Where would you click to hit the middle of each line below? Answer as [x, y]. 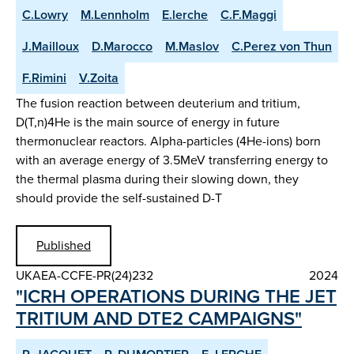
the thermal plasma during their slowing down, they [157, 179]
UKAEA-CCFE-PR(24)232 [85, 275]
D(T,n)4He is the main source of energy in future [148, 122]
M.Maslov [192, 47]
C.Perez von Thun [282, 47]
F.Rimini [44, 78]
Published [64, 245]
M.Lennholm [115, 15]
